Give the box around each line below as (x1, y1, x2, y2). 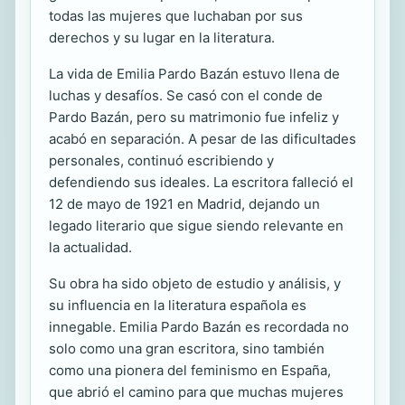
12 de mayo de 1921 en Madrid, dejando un (49, 194, 320, 212)
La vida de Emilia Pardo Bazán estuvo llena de (49, 64, 340, 82)
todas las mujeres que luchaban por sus (49, 6, 303, 24)
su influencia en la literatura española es (49, 296, 306, 314)
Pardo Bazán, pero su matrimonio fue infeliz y (49, 108, 339, 126)
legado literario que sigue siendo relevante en (49, 216, 344, 234)
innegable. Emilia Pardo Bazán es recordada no (49, 317, 349, 335)
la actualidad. (49, 238, 132, 256)
